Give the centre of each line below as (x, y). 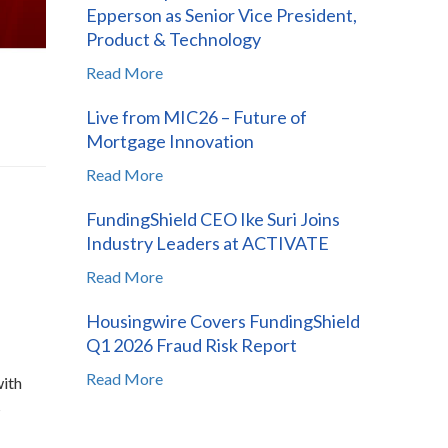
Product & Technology (173, 38)
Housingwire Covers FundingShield (223, 320)
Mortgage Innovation (170, 140)
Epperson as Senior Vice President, (221, 14)
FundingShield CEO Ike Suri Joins (213, 218)
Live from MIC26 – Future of (196, 116)
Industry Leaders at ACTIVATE (207, 242)
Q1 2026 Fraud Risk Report (191, 344)
